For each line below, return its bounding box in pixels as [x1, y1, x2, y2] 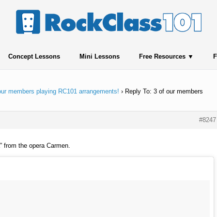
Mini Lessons [79, 53, 120, 60]
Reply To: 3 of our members [125, 88, 203, 95]
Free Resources [139, 53, 186, 60]
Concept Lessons [8, 53, 60, 60]
